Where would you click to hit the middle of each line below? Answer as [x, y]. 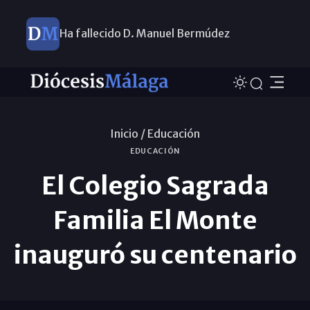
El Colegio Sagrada [155, 185]
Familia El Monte [155, 220]
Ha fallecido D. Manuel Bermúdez [144, 33]
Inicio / [128, 133]
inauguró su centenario [155, 255]
